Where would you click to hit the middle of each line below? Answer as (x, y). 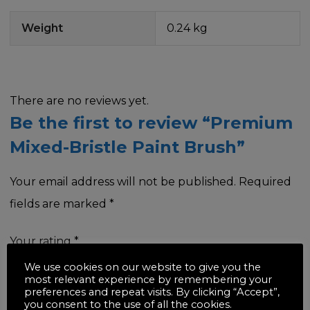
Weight (42, 28)
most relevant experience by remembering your (148, 279)
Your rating (42, 241)
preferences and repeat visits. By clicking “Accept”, (152, 292)
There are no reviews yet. (79, 100)
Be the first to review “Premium (151, 122)
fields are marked (60, 203)
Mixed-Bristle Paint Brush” (127, 147)
